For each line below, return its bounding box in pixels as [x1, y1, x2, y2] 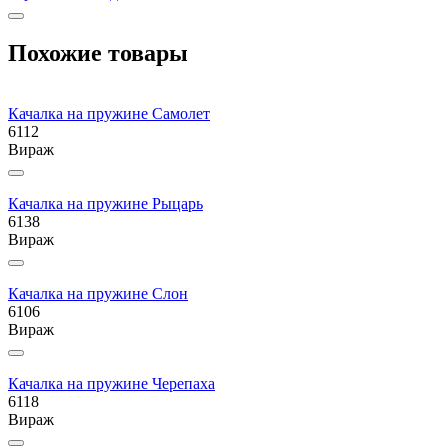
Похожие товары [8, 39, 188, 66]
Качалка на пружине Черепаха [8, 374, 215, 392]
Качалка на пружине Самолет [8, 104, 210, 122]
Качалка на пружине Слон [8, 284, 188, 302]
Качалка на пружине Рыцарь [8, 194, 203, 212]
